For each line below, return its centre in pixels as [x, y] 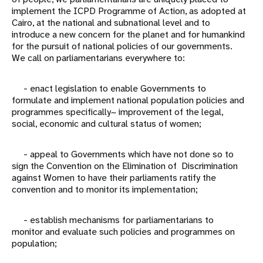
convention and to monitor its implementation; [105, 190]
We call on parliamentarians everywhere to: [98, 58]
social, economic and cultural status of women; [107, 124]
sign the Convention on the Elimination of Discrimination [125, 166]
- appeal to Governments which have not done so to [123, 154]
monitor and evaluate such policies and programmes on [123, 232]
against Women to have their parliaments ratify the [114, 178]
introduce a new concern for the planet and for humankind [128, 35]
